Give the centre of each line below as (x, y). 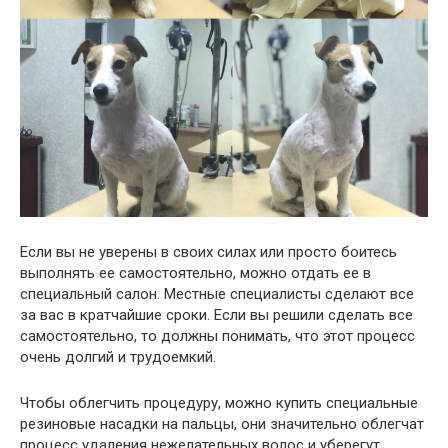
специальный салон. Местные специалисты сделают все (217, 294)
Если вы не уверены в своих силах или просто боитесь (208, 252)
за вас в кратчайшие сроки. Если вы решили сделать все (216, 315)
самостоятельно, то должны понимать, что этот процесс (217, 336)
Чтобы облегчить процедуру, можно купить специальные (219, 403)
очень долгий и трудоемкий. (118, 357)
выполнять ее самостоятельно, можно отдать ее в (195, 273)
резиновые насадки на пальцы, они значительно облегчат (222, 424)
